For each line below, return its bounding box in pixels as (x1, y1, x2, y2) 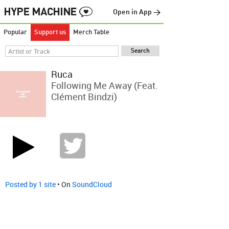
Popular (4, 29, 27, 36)
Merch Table (73, 29, 109, 36)
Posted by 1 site (5, 179, 56, 189)
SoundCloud (72, 179, 112, 189)
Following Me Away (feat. (51, 79, 158, 91)
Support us (34, 29, 66, 36)
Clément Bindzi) (51, 90, 117, 103)
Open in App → (113, 9, 161, 16)
